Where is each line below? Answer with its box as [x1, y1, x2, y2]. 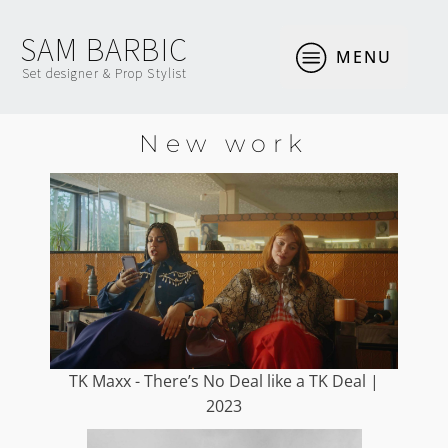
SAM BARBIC [20, 29, 188, 70]
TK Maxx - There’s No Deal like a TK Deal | [69, 369, 379, 392]
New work [139, 129, 309, 158]
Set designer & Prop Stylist [21, 64, 188, 82]
